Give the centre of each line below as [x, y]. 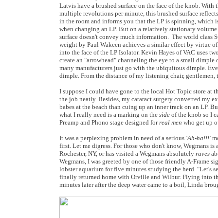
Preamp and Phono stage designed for [109, 122]
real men [171, 122]
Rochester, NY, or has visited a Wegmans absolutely [127, 154]
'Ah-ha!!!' [198, 138]
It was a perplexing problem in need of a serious [123, 138]
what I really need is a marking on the [109, 115]
